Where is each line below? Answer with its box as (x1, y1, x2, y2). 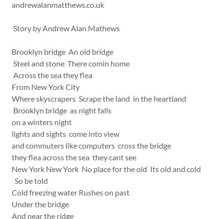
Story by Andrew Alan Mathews (12, 23, 120, 33)
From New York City (12, 82, 84, 91)
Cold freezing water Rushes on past (12, 188, 132, 197)
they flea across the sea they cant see (12, 153, 142, 162)
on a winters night (12, 117, 75, 127)
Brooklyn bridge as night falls (12, 106, 114, 115)
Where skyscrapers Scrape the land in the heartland (12, 94, 188, 103)
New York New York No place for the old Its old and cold (12, 164, 201, 174)
